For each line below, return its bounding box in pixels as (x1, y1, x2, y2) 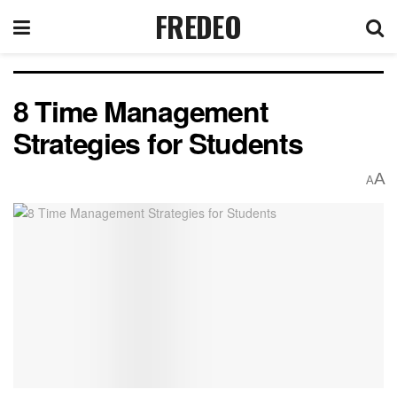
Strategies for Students (13, 122, 303, 163)
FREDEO (155, 5, 241, 47)
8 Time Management (13, 90, 269, 131)
